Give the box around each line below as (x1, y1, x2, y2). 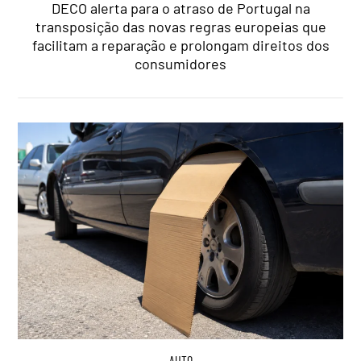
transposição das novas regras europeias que (35, 18, 326, 36)
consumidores (135, 55, 226, 73)
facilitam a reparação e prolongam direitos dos (31, 36, 330, 55)
